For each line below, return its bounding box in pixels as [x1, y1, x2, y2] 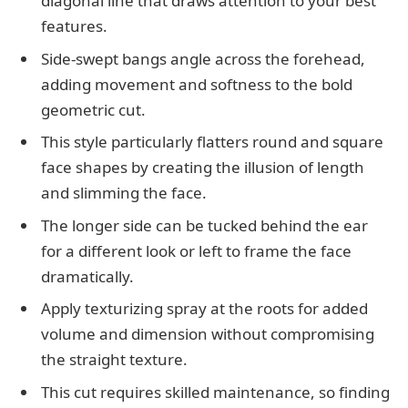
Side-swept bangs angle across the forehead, [41, 47, 365, 69]
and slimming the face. [41, 182, 207, 204]
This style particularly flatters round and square [41, 131, 383, 153]
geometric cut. [41, 98, 146, 120]
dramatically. [41, 265, 134, 287]
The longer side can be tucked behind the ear [41, 214, 368, 236]
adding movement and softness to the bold [41, 73, 352, 95]
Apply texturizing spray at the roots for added [41, 298, 368, 320]
